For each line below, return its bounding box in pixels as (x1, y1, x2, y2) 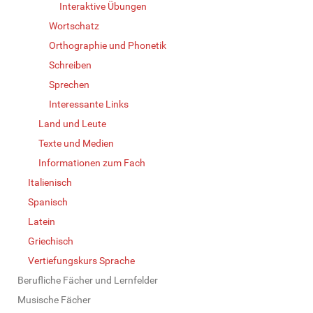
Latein (28, 215, 55, 227)
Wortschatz (49, 20, 99, 31)
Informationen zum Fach (38, 156, 145, 168)
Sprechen (49, 78, 89, 90)
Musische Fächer (17, 293, 91, 305)
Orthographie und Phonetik (49, 39, 166, 51)
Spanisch (28, 196, 68, 208)
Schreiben (49, 59, 92, 71)
